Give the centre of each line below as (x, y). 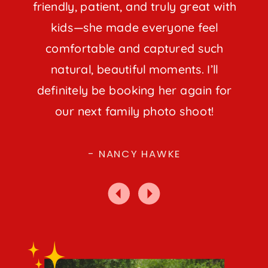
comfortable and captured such (135, 48)
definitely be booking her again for (134, 90)
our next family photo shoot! (134, 111)
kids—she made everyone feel (134, 28)
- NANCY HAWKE (135, 153)
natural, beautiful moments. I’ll (134, 69)
